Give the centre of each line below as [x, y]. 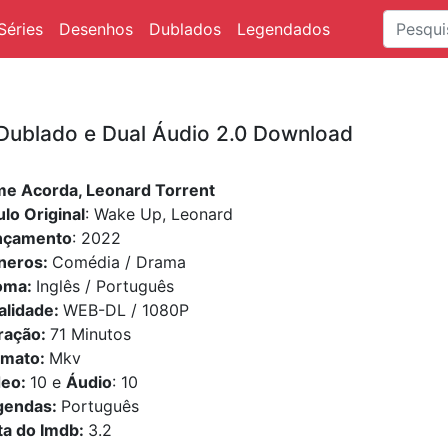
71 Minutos [90, 334]
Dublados [185, 29]
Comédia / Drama [119, 262]
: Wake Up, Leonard [159, 214]
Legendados [283, 29]
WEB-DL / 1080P [126, 310]
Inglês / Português [105, 286]
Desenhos [96, 29]
